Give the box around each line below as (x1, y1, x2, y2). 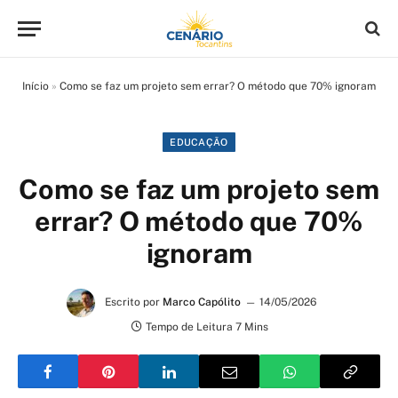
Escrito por (104, 296, 160, 309)
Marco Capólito (162, 296, 241, 309)
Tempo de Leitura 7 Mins (145, 321, 268, 333)
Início (22, 80, 49, 92)
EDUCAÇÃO (170, 137, 228, 147)
